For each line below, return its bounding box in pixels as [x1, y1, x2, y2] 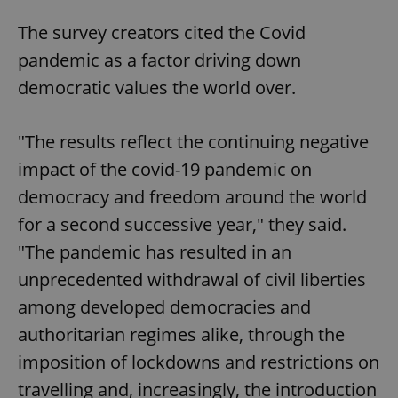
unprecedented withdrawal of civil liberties [18, 267, 366, 291]
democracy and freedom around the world [18, 184, 367, 209]
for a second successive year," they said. [18, 211, 346, 236]
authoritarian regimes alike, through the [18, 322, 345, 346]
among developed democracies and [18, 294, 311, 319]
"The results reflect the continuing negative [18, 129, 369, 154]
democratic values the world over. [18, 75, 296, 99]
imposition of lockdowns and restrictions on [18, 349, 379, 374]
